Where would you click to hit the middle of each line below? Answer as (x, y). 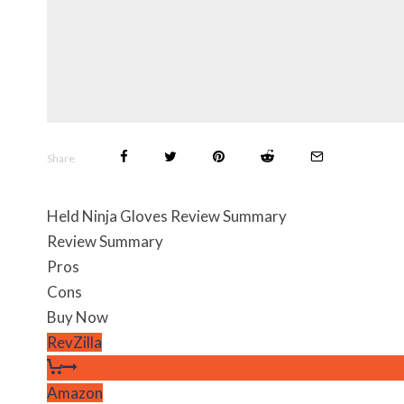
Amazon (75, 393)
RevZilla (74, 342)
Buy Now (78, 317)
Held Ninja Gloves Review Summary (167, 216)
